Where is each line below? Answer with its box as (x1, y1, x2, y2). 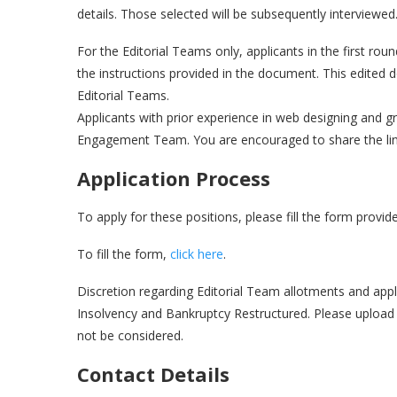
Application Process (77, 165, 270, 192)
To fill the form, (77, 245, 170, 263)
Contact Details (77, 361, 230, 388)
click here (170, 245, 223, 263)
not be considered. (77, 327, 183, 345)
